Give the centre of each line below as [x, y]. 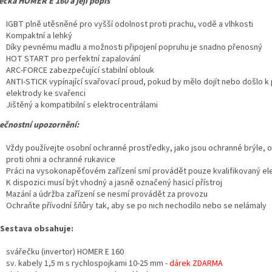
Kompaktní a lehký [39, 36]
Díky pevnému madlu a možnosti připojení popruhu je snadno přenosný [134, 48]
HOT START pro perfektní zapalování [73, 59]
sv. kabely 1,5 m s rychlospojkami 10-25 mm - [88, 264]
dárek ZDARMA [197, 264]
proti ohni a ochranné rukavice [61, 160]
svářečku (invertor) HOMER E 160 [65, 252]
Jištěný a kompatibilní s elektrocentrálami [82, 105]
